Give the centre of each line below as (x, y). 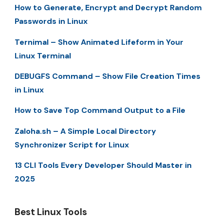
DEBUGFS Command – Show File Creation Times (108, 76)
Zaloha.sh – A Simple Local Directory (85, 131)
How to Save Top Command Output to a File (100, 110)
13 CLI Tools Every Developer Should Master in (103, 165)
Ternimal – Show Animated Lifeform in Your (99, 42)
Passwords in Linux (51, 21)
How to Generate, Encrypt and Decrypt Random (108, 8)
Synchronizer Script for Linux (72, 145)
